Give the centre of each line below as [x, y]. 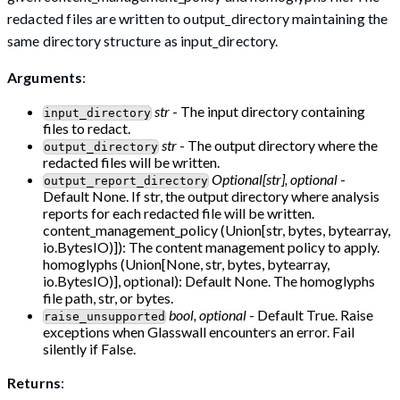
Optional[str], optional [275, 179]
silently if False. [89, 349]
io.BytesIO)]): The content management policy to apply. [211, 247]
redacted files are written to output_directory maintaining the [198, 19]
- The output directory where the [277, 146]
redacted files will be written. [131, 162]
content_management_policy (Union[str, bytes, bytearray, [217, 230]
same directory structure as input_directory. [143, 41]
